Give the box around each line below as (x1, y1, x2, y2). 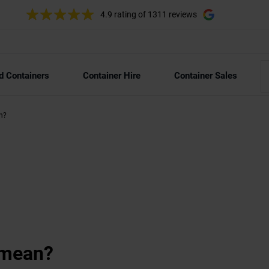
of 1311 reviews (138, 10, 197, 19)
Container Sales (174, 70, 237, 81)
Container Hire (83, 70, 141, 81)
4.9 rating (100, 10, 138, 19)
